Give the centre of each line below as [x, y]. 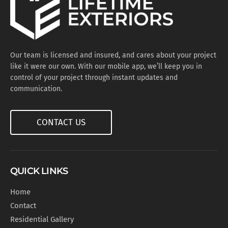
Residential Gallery [42, 220]
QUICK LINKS [39, 171]
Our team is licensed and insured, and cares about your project [113, 55]
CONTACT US [61, 123]
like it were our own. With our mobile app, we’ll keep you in [106, 67]
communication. [36, 89]
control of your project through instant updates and [94, 78]
